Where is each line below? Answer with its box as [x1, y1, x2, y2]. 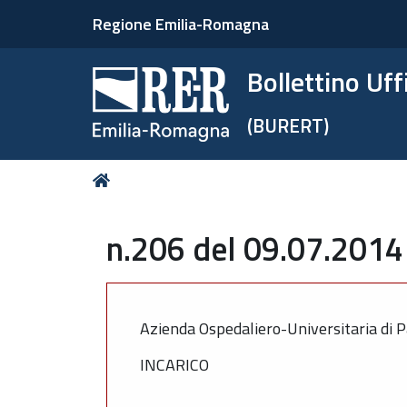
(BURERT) [247, 111, 330, 140]
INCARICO [140, 352, 209, 377]
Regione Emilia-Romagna [93, 12, 269, 36]
